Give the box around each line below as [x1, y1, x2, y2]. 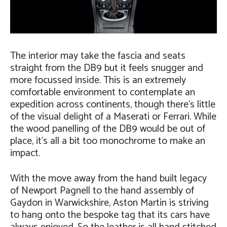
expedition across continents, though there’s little [10, 96, 215, 113]
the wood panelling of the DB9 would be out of [10, 120, 205, 137]
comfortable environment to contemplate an [10, 84, 195, 101]
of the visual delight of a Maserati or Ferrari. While [10, 108, 216, 125]
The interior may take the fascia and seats [10, 47, 185, 64]
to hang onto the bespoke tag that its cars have [10, 206, 210, 223]
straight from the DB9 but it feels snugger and [10, 59, 203, 77]
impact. [10, 144, 40, 162]
